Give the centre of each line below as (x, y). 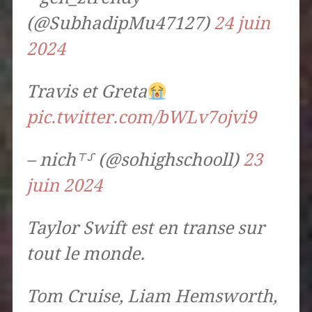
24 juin (242, 24)
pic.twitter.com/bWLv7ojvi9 (141, 118)
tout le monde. (85, 254)
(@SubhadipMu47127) (120, 24)
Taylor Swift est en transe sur (145, 228)
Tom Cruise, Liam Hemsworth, (151, 297)
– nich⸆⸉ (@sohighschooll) (134, 160)
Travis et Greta (86, 92)
